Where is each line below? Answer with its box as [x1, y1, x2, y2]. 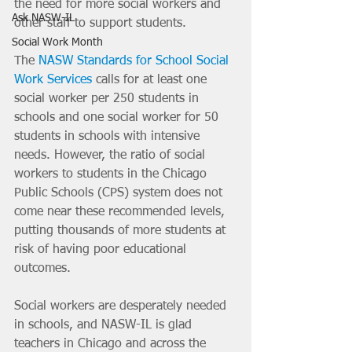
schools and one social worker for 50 [14, 112, 222, 124]
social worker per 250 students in [14, 93, 203, 105]
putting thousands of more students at [14, 225, 229, 237]
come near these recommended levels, [14, 206, 229, 218]
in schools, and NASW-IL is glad [14, 319, 196, 332]
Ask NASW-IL [12, 13, 75, 24]
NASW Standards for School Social [38, 55, 233, 68]
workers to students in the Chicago [14, 168, 211, 181]
